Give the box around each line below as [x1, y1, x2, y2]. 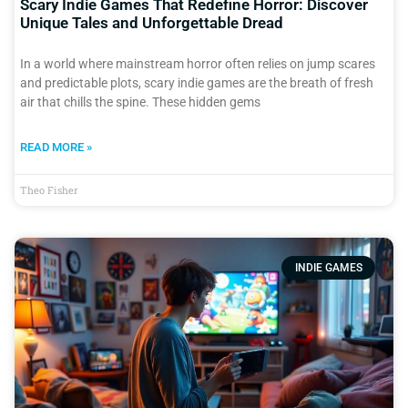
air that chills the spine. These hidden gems [20, 95, 260, 110]
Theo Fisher [20, 183, 78, 198]
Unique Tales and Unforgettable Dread [20, 14, 283, 33]
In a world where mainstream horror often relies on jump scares [20, 56, 375, 72]
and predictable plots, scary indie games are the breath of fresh [20, 76, 373, 91]
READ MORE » [20, 140, 92, 155]
